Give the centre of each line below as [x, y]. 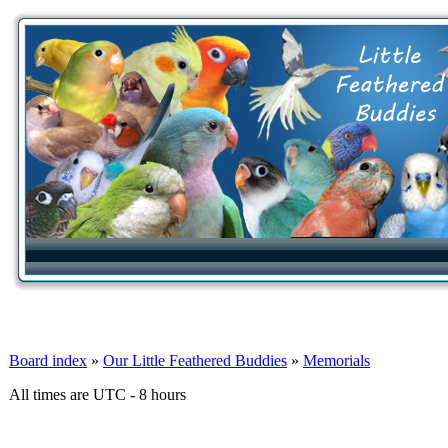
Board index [48, 360]
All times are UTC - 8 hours [97, 394]
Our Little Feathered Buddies [195, 360]
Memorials [336, 360]
